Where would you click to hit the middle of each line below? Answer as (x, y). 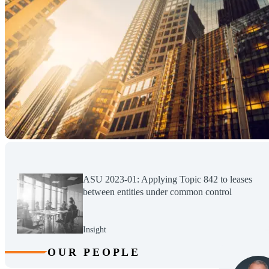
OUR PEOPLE (94, 252)
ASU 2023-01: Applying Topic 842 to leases (168, 179)
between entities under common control (157, 192)
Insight (95, 230)
